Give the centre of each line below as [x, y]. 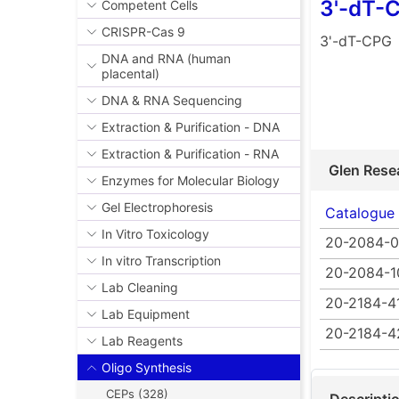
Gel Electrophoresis [157, 208]
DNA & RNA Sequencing [172, 101]
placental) [130, 74]
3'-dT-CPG [356, 41]
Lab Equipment [146, 314]
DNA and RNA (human [166, 59]
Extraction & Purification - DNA [191, 127]
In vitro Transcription [161, 261]
